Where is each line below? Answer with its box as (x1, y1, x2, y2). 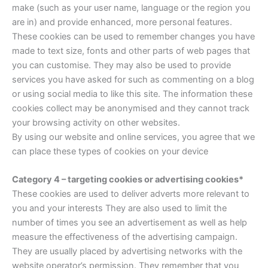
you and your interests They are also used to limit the (12, 203, 227, 214)
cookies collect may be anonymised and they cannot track (12, 102, 249, 114)
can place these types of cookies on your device (12, 145, 208, 157)
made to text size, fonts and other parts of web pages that (12, 45, 250, 56)
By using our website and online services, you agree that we (12, 131, 255, 142)
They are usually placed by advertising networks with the (12, 246, 242, 257)
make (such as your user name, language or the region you (12, 2, 250, 13)
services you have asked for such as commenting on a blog (12, 74, 254, 85)
